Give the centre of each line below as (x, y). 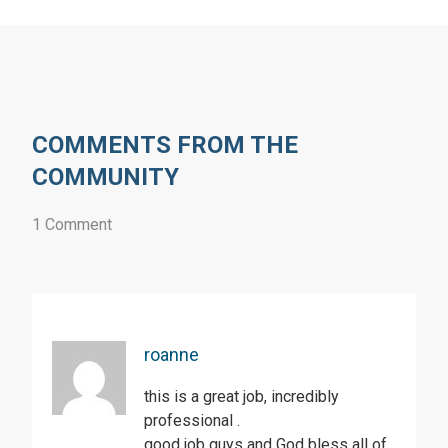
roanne (171, 355)
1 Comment (72, 225)
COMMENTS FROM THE (165, 145)
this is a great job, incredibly (241, 397)
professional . (192, 421)
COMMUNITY (105, 177)
